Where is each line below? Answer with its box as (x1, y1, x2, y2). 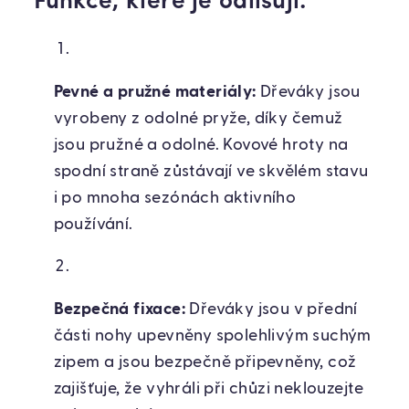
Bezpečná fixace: (53, 301, 185, 319)
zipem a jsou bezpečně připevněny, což (53, 354, 357, 372)
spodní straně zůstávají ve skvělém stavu (53, 163, 369, 180)
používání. (53, 215, 133, 233)
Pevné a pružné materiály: (53, 83, 257, 100)
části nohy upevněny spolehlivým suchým (53, 328, 372, 345)
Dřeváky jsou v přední (184, 301, 358, 319)
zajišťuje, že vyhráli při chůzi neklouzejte (53, 381, 363, 398)
